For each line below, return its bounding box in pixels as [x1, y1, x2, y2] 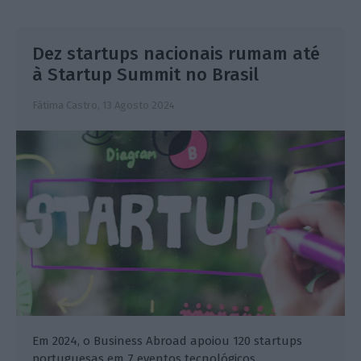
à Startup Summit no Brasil [31, 64, 259, 86]
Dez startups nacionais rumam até [31, 43, 320, 65]
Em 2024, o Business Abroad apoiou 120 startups [31, 334, 302, 349]
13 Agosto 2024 [102, 99, 175, 112]
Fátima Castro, [31, 99, 102, 112]
